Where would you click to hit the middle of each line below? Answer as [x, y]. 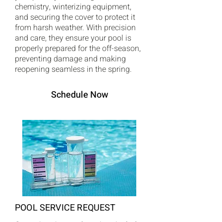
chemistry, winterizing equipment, [73, 7]
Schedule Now [79, 95]
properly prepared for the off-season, [78, 49]
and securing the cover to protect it [75, 17]
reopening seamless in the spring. [73, 69]
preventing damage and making [70, 59]
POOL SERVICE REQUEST [65, 208]
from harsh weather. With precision [75, 28]
